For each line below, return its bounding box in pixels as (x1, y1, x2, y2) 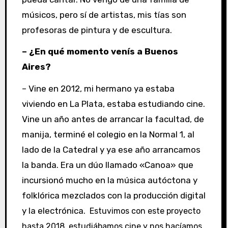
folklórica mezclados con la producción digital (21, 190, 206, 201)
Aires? (21, 62, 51, 72)
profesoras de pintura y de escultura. (21, 24, 172, 35)
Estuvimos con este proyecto (87, 206, 201, 216)
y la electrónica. (21, 206, 88, 216)
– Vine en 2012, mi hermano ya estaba (21, 83, 175, 94)
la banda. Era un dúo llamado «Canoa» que (21, 160, 193, 170)
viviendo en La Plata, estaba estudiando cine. (21, 99, 205, 109)
